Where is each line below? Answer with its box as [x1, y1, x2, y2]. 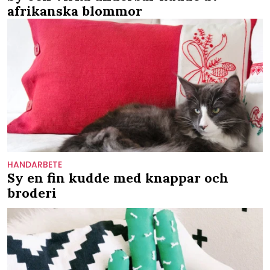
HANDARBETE [7, 159, 62, 171]
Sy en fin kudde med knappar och [7, 169, 228, 187]
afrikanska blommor [7, 2, 142, 19]
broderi [7, 184, 57, 202]
